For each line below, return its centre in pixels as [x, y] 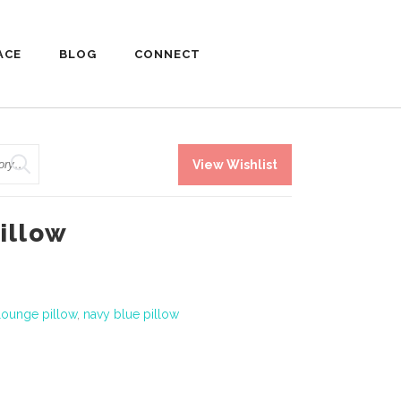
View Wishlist [235, 164]
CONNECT [167, 54]
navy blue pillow [131, 314]
